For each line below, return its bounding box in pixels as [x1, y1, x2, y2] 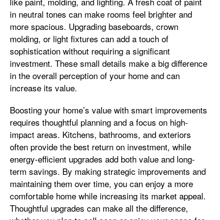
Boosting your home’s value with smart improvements [10, 104, 207, 116]
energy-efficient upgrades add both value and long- [10, 153, 195, 165]
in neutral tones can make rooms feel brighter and [10, 8, 192, 20]
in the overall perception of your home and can [10, 69, 180, 82]
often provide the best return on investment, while [10, 140, 191, 153]
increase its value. [10, 82, 77, 94]
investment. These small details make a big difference [10, 57, 207, 69]
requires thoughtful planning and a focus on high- [10, 116, 188, 128]
